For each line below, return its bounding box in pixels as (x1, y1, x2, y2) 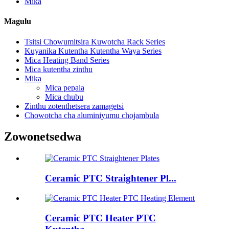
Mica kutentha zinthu (25, 64, 93, 74)
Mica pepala (45, 83, 84, 92)
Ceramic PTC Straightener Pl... (45, 173, 176, 184)
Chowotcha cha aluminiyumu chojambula (25, 110, 159, 120)
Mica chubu (45, 92, 83, 101)
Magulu (4, 17, 31, 26)
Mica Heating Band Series (25, 55, 109, 64)
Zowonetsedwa (4, 130, 81, 144)
